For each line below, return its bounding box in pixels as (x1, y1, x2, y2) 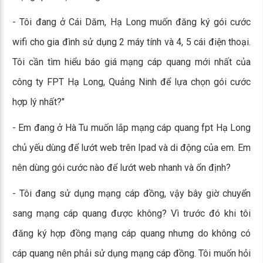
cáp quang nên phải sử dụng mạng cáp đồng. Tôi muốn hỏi (12, 248, 251, 259)
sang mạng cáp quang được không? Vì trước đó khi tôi (12, 208, 251, 219)
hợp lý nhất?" (12, 96, 65, 107)
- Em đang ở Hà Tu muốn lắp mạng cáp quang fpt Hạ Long (12, 122, 251, 133)
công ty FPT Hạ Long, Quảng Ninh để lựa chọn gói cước (12, 76, 251, 87)
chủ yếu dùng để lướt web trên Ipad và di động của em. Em (12, 142, 251, 153)
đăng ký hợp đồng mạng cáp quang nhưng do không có (12, 228, 251, 239)
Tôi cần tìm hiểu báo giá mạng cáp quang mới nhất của (12, 56, 251, 68)
